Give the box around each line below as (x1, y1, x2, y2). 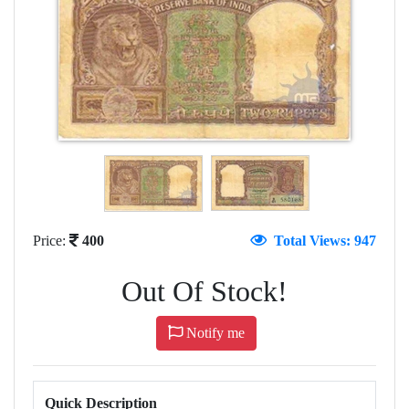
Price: (33, 232, 69, 248)
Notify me (183, 324, 245, 341)
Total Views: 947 (267, 232, 376, 248)
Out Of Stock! (121, 274, 288, 308)
